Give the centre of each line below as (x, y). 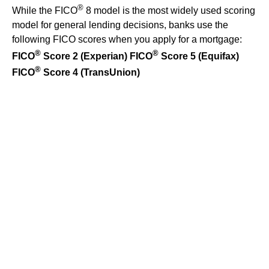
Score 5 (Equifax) (199, 56)
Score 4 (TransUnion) (90, 72)
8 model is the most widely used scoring (169, 11)
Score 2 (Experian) (84, 56)
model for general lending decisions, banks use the (120, 25)
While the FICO (45, 11)
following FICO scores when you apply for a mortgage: (127, 40)
